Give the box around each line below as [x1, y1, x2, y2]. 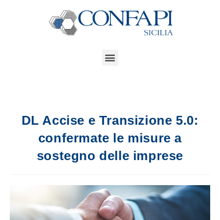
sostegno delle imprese [36, 148, 184, 163]
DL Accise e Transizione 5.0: [21, 112, 199, 128]
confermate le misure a [38, 130, 182, 145]
